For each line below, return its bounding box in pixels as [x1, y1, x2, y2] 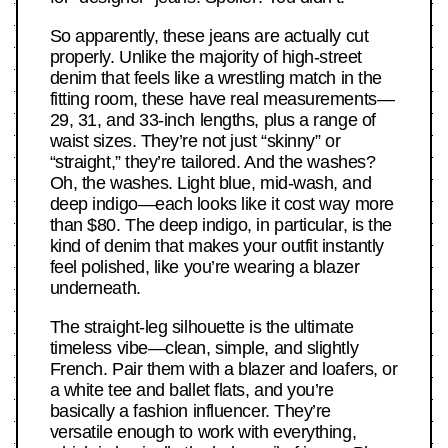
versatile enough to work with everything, [49, 422, 357, 443]
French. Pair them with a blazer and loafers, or [49, 359, 398, 380]
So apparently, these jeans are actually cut [49, 26, 369, 47]
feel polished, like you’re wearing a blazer [49, 257, 360, 278]
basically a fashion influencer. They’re [49, 401, 332, 422]
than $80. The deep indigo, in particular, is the [49, 215, 392, 236]
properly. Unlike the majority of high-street [49, 47, 362, 68]
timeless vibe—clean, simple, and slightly [49, 338, 359, 359]
